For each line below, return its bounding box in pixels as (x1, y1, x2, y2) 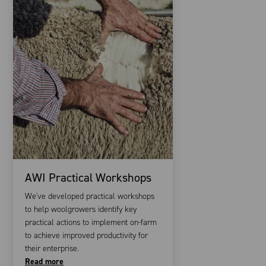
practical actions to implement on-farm (25, 216, 157, 228)
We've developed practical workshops (25, 190, 154, 202)
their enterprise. (25, 242, 79, 254)
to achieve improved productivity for (25, 229, 148, 241)
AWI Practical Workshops (25, 169, 151, 185)
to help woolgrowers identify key (25, 203, 137, 215)
